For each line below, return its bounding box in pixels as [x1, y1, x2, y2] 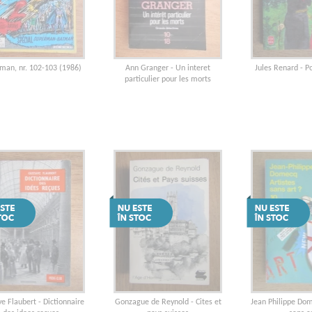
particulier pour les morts [125, 75, 212, 84]
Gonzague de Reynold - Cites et [114, 298, 221, 306]
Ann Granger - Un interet [125, 64, 211, 72]
